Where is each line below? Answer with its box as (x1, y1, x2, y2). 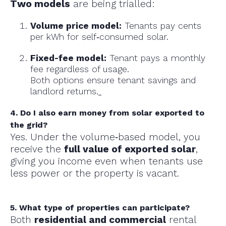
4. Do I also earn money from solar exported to (10, 108, 204, 118)
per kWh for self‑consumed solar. (30, 32, 168, 42)
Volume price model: (30, 21, 122, 31)
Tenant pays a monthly (106, 53, 205, 64)
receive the (10, 143, 64, 155)
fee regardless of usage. (30, 64, 129, 75)
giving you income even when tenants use (10, 155, 203, 167)
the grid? (10, 120, 47, 130)
